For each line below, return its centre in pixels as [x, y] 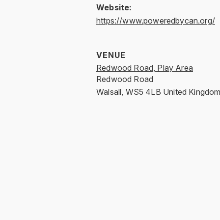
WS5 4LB [143, 92]
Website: [114, 7]
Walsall [109, 92]
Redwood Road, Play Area [145, 68]
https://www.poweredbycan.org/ [156, 20]
